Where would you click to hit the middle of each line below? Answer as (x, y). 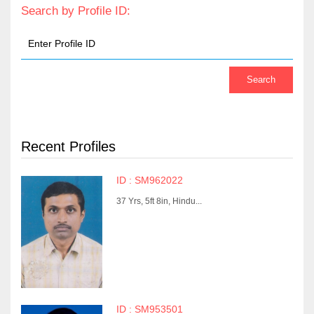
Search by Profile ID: (76, 11)
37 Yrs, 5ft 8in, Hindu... (159, 201)
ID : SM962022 (149, 180)
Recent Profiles (68, 146)
